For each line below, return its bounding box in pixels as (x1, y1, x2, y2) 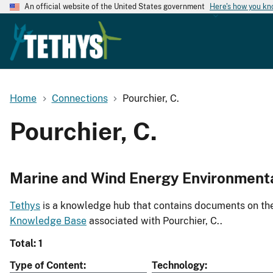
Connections (51, 92, 108, 104)
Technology (152, 260, 205, 272)
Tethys (10, 200, 40, 212)
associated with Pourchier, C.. (87, 215, 222, 227)
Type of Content (10, 260, 83, 272)
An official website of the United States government (24, 2, 205, 11)
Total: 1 (10, 238, 43, 250)
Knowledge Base (10, 215, 87, 227)
